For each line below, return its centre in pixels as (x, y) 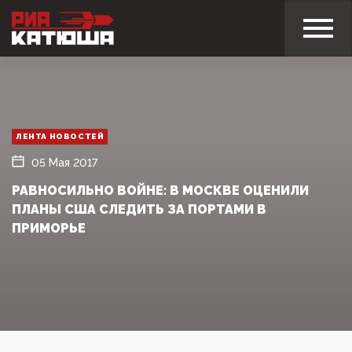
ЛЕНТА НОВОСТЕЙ (60, 136)
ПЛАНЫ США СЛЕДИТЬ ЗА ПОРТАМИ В (139, 209)
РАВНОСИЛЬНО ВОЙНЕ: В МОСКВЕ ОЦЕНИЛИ (160, 190)
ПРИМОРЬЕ (49, 228)
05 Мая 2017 (64, 162)
